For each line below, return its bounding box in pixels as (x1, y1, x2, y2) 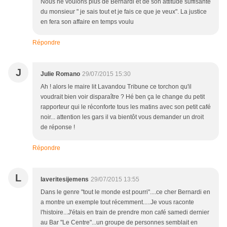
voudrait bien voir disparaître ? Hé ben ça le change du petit (41, 93, 205, 100)
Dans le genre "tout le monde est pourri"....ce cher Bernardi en (41, 188, 210, 196)
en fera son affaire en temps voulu (41, 18, 134, 25)
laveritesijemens (41, 176, 89, 183)
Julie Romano (41, 70, 80, 78)
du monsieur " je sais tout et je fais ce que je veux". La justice (41, 8, 207, 15)
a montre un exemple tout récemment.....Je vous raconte (41, 199, 194, 206)
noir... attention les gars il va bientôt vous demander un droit (41, 113, 204, 121)
